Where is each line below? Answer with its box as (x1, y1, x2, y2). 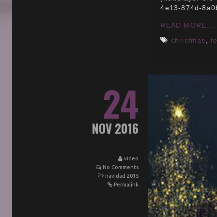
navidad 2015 (105, 172, 139, 179)
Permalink (114, 181, 139, 187)
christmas (170, 36, 206, 44)
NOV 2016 (92, 119, 139, 137)
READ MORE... (160, 21, 214, 29)
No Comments (103, 164, 139, 170)
